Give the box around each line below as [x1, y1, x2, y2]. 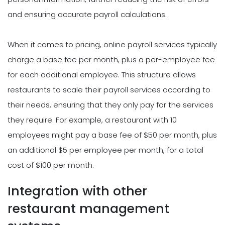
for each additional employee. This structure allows [8, 69, 196, 80]
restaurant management [8, 199, 169, 217]
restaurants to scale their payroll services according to [8, 84, 210, 95]
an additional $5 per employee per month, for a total [8, 144, 203, 155]
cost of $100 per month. [8, 159, 94, 170]
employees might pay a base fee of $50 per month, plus [8, 129, 217, 140]
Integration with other [8, 182, 147, 200]
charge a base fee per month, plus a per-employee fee [8, 54, 215, 65]
